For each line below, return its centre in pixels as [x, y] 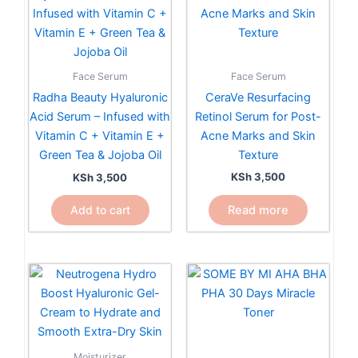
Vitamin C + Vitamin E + [100, 136]
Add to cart [100, 210]
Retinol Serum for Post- [258, 116]
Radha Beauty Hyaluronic [100, 98]
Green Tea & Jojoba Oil [100, 155]
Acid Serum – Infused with [100, 117]
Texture [258, 155]
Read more [258, 210]
